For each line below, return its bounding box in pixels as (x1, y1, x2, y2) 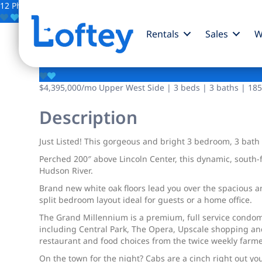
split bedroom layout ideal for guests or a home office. (39, 194, 253, 205)
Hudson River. (39, 165, 94, 176)
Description (39, 105, 138, 129)
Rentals (146, 27, 179, 40)
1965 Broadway (39, 35, 197, 64)
